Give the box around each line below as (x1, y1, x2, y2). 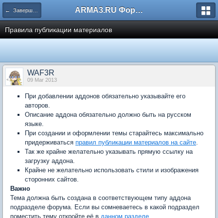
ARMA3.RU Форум (135, 6, 143, 14)
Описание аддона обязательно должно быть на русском (25, 111, 191, 118)
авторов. (25, 102, 50, 109)
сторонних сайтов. (25, 176, 79, 183)
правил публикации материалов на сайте (75, 139, 196, 146)
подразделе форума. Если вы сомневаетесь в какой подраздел (10, 203, 200, 211)
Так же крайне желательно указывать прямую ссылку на (25, 148, 193, 155)
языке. (25, 120, 44, 127)
